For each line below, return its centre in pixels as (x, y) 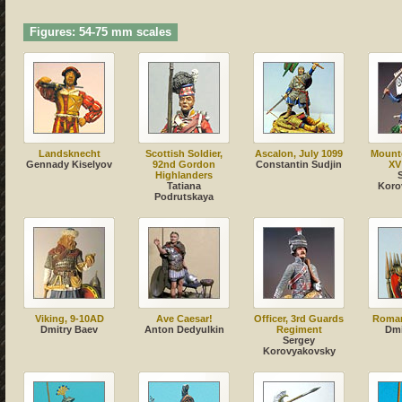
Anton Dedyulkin (184, 330)
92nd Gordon (184, 165)
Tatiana (184, 186)
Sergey (299, 341)
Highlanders (184, 175)
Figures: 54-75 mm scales (100, 33)
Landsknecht (69, 154)
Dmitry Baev (69, 330)
